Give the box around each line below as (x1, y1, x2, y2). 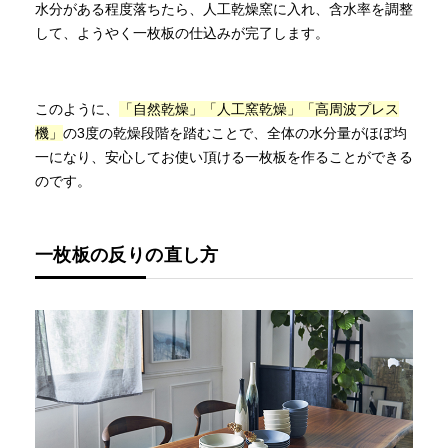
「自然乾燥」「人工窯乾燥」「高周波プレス (119, 100, 399, 117)
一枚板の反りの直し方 (35, 243, 219, 265)
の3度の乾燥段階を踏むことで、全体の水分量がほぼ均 (63, 124, 407, 141)
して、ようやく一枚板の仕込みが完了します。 (35, 24, 329, 41)
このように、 (35, 100, 119, 117)
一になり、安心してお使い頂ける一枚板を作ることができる (35, 148, 413, 165)
